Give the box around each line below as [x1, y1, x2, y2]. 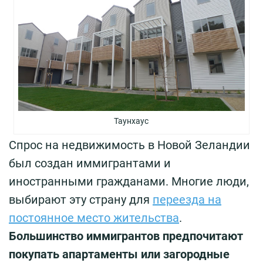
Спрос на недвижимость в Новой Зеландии [9, 138, 250, 153]
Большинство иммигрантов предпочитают [9, 229, 243, 244]
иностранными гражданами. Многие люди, [9, 174, 249, 189]
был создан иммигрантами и [9, 156, 171, 171]
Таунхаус [114, 116, 149, 126]
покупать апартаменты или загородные [9, 247, 230, 262]
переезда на [153, 193, 221, 207]
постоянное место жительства [9, 211, 179, 225]
